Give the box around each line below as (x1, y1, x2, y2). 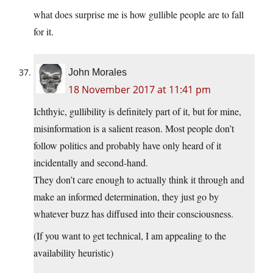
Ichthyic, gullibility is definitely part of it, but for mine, (34, 105, 241, 118)
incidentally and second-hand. (34, 156, 148, 169)
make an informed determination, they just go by (34, 190, 219, 204)
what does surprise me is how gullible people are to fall (34, 8, 244, 21)
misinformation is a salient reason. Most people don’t (34, 122, 234, 135)
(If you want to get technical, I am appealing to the (34, 229, 226, 243)
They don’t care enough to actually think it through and (34, 173, 244, 186)
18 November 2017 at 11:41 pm (68, 83, 211, 97)
